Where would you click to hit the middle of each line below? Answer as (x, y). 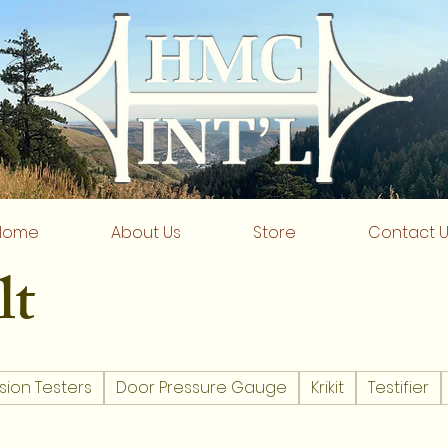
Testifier (398, 387)
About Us (146, 232)
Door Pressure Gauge (201, 387)
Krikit (327, 387)
